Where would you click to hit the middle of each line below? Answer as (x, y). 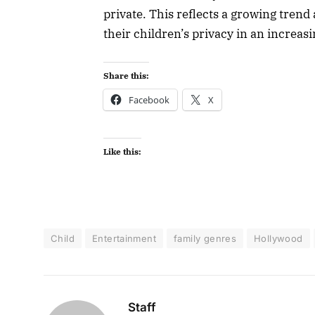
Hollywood (278, 238)
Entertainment (124, 238)
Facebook (149, 100)
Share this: (126, 76)
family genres (205, 238)
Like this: (122, 151)
